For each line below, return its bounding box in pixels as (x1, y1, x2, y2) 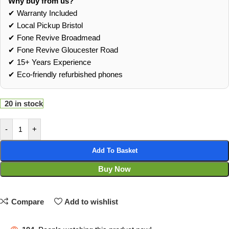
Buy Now (98, 165, 131, 174)
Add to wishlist (64, 197, 118, 207)
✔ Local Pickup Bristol (8, 21, 83, 30)
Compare (11, 197, 44, 207)
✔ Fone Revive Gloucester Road (8, 45, 118, 55)
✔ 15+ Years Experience (8, 58, 91, 67)
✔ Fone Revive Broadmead (8, 33, 100, 42)
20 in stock (5, 99, 43, 108)
